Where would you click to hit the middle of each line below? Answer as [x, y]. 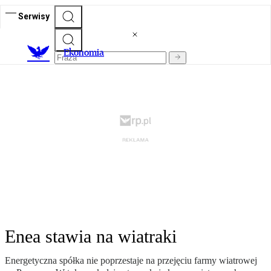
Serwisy [34, 16]
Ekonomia [84, 53]
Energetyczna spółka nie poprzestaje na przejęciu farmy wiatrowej [131, 261]
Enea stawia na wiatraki [91, 237]
